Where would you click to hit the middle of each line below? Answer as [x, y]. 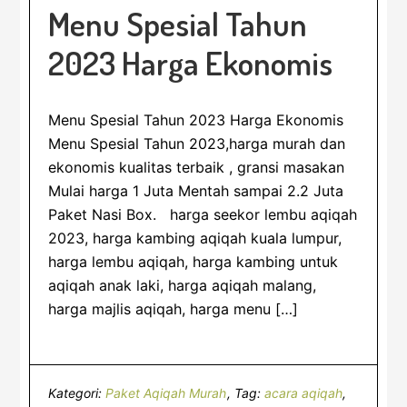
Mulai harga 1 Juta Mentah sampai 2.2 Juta [196, 191]
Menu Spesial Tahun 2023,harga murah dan [197, 144]
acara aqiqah [304, 393]
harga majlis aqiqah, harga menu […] [174, 309]
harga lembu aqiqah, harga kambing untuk [194, 262]
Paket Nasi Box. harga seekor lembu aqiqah [203, 214]
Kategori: [77, 393]
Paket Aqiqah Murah [166, 393]
